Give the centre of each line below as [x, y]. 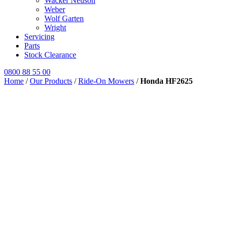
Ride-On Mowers [106, 81]
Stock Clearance [50, 54]
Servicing [39, 36]
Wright [55, 27]
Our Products [51, 81]
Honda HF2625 [166, 81]
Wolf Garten [64, 18]
